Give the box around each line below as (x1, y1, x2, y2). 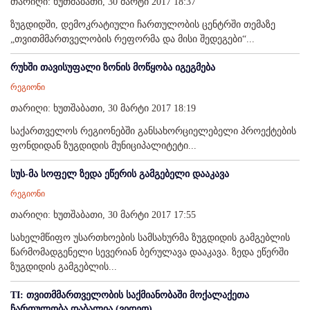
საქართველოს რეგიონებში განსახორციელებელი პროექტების (10, 126, 296, 137)
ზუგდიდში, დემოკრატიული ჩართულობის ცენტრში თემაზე (10, 19, 275, 30)
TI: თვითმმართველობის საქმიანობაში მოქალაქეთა (10, 290, 249, 301)
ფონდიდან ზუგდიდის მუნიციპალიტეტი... (10, 140, 197, 152)
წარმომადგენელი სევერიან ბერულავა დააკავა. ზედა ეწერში (10, 247, 289, 258)
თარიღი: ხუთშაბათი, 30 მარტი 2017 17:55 (10, 210, 196, 221)
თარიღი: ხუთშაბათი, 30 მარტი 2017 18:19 (10, 103, 196, 114)
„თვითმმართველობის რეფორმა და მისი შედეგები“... (10, 34, 255, 45)
